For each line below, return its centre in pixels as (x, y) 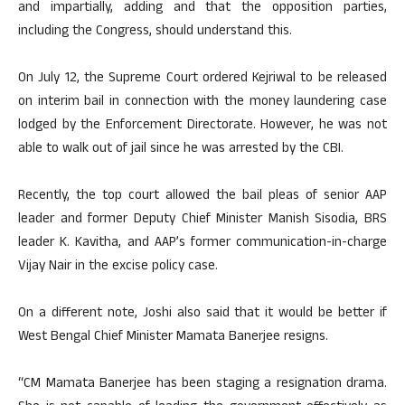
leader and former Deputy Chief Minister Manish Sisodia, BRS (202, 220)
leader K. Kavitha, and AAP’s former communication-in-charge (202, 244)
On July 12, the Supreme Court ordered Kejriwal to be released (202, 79)
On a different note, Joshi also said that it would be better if (202, 314)
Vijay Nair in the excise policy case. (118, 267)
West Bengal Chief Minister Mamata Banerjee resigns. (173, 338)
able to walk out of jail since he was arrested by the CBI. (181, 150)
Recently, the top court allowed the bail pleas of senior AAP (202, 197)
